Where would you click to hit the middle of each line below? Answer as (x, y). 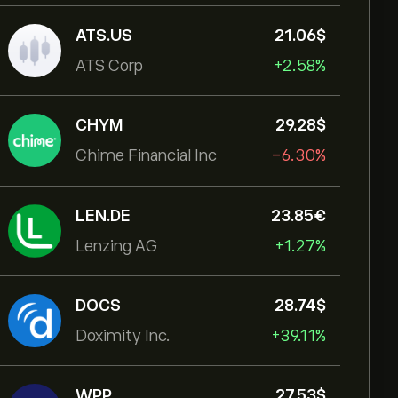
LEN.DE (103, 216)
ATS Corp (109, 66)
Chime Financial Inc (146, 155)
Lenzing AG (116, 246)
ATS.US (104, 36)
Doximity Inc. (123, 336)
